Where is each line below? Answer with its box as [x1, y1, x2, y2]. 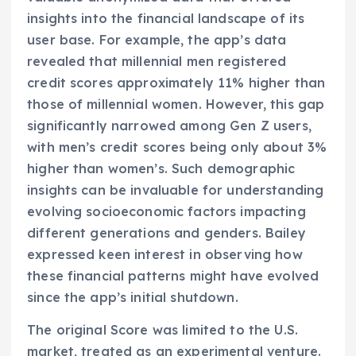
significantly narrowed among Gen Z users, [27, 118, 311, 134]
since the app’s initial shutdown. [27, 289, 238, 306]
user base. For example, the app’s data [27, 32, 287, 48]
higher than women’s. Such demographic [27, 161, 296, 177]
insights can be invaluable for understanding [27, 182, 324, 199]
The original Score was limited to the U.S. [27, 322, 298, 339]
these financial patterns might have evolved [27, 268, 319, 284]
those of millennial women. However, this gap [27, 96, 325, 113]
